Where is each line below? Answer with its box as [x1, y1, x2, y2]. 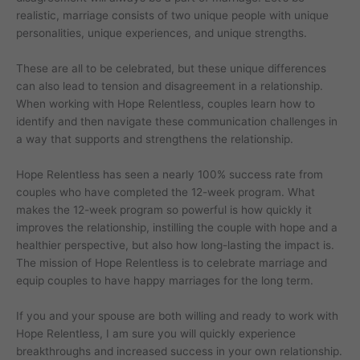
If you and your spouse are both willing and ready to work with [16, 309, 338, 322]
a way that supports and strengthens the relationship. [16, 132, 293, 145]
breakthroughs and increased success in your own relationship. [16, 344, 342, 358]
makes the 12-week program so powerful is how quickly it [16, 202, 312, 216]
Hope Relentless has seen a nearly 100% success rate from [16, 167, 323, 181]
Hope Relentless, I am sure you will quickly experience [16, 326, 296, 340]
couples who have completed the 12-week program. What [16, 185, 315, 198]
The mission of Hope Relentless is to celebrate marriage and [16, 256, 327, 269]
